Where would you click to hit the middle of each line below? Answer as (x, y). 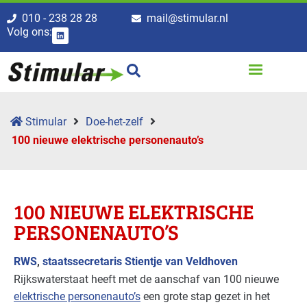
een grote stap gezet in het (205, 297)
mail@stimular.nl (187, 18)
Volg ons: (29, 32)
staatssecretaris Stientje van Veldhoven (140, 262)
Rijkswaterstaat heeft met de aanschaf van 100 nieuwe (146, 280)
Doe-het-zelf (114, 122)
